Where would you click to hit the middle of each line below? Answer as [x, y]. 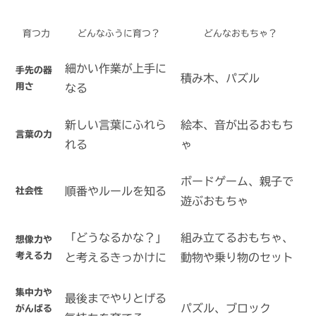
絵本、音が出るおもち [237, 125]
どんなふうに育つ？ [119, 34]
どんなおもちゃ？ [241, 34]
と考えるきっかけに [116, 258]
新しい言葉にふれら [116, 125]
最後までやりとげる [116, 299]
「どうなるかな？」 [116, 238]
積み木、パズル [220, 79]
